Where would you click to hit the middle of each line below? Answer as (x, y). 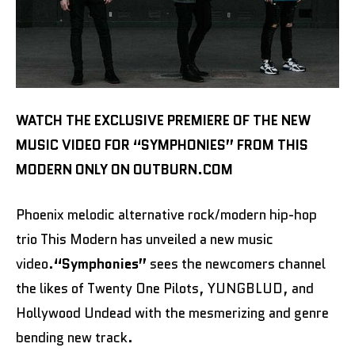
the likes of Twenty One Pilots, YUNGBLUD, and (165, 288)
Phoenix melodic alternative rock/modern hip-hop (166, 215)
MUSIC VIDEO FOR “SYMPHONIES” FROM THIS (162, 145)
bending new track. (74, 338)
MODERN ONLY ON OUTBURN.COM (124, 170)
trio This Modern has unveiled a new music (145, 239)
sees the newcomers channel (236, 264)
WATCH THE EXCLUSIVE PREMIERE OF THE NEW (163, 120)
